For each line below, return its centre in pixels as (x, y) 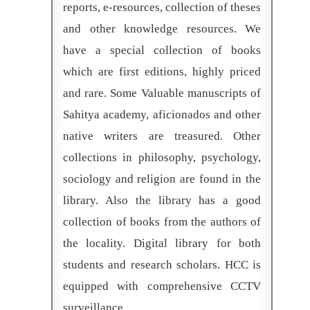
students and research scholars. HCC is (162, 264)
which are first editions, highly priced (162, 71)
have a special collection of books (162, 50)
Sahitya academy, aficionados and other (162, 114)
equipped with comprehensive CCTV (162, 286)
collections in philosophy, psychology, (162, 157)
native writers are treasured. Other (162, 136)
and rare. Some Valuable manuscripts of (162, 93)
